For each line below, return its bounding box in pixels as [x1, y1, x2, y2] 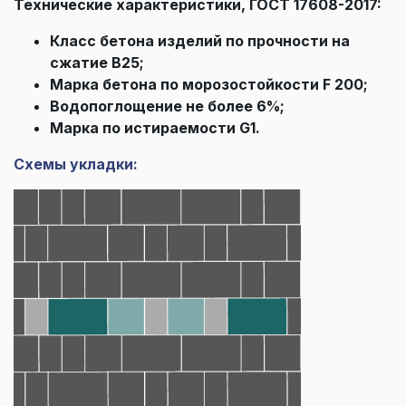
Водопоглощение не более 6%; [50, 96, 285, 115]
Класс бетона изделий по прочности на [50, 31, 350, 50]
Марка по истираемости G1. [50, 118, 260, 137]
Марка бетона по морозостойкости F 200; [50, 74, 368, 93]
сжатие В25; [50, 53, 144, 72]
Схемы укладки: [14, 154, 138, 173]
